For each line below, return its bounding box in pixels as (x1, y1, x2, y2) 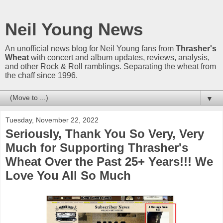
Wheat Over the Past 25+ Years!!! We (5, 155, 213, 168)
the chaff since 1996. (5, 71, 78, 80)
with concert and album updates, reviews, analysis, (29, 53, 210, 62)
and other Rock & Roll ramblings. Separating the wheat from (5, 62, 216, 71)
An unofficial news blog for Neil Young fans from (5, 44, 176, 53)
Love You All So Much (5, 169, 131, 182)
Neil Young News (5, 20, 143, 39)
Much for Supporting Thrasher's (5, 141, 188, 154)
